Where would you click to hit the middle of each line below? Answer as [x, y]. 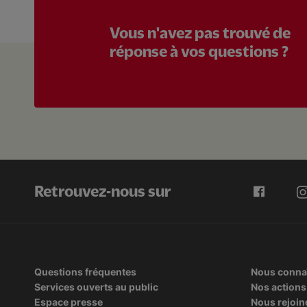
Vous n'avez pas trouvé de [200, 33]
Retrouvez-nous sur [102, 192]
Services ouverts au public [96, 287]
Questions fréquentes [85, 272]
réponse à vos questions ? [199, 52]
